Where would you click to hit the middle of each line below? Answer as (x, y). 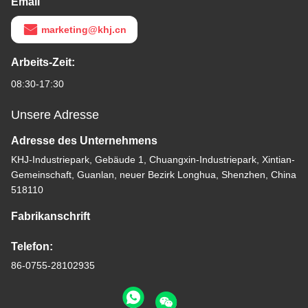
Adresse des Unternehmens (84, 141)
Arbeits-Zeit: (43, 63)
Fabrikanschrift (51, 217)
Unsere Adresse (55, 115)
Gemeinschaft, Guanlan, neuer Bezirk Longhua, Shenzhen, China (154, 175)
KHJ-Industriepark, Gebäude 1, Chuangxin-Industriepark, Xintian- (153, 160)
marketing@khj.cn (84, 30)
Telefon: (32, 247)
